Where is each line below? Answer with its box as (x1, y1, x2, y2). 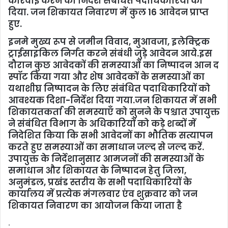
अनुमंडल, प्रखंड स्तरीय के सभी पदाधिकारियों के (8, 176, 192, 189)
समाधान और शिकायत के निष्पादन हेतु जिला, (8, 164, 186, 177)
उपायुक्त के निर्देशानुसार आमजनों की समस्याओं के (8, 153, 204, 165)
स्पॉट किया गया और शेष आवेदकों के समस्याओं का (8, 71, 205, 83)
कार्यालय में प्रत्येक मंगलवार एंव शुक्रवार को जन (8, 188, 197, 201)
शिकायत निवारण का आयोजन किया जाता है (8, 199, 182, 212)
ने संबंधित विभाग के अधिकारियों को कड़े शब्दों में (8, 118, 196, 130)
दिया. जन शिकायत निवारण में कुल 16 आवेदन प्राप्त (8, 6, 209, 19)
